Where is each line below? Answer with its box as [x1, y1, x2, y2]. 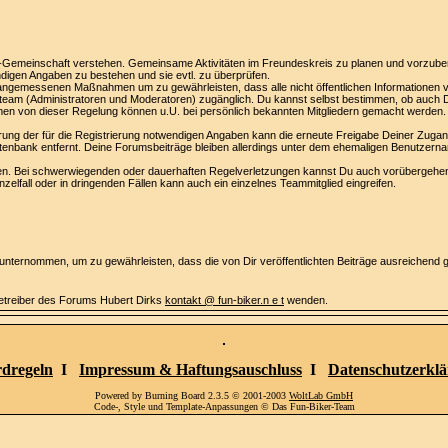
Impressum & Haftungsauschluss [79, 361, 302, 378]
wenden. [284, 294, 328, 306]
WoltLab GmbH [289, 390, 353, 401]
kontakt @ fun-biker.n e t [165, 294, 284, 306]
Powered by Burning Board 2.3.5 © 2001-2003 [95, 390, 289, 401]
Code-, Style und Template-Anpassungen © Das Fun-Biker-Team [93, 401, 355, 412]
